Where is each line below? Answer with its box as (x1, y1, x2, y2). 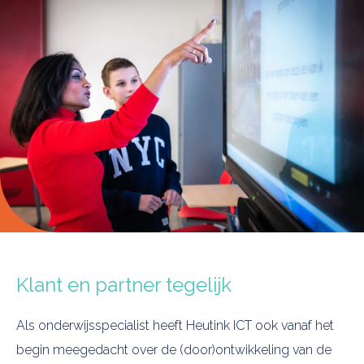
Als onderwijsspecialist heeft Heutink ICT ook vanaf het (16, 317, 334, 333)
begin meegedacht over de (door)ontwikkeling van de (16, 341, 331, 357)
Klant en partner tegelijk (16, 272, 232, 297)
